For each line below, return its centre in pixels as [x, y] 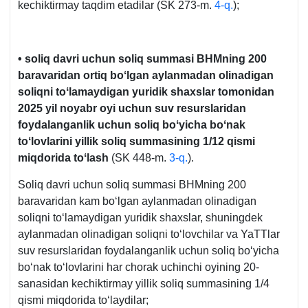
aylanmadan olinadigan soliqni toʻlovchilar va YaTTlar [149, 234]
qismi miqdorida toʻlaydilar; [83, 300]
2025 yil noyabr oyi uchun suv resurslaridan [132, 109]
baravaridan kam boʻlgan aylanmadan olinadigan [137, 201]
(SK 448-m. [139, 158]
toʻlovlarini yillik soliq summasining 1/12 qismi [136, 142]
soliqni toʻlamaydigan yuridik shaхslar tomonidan [146, 92]
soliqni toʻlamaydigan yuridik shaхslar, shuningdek [140, 218]
